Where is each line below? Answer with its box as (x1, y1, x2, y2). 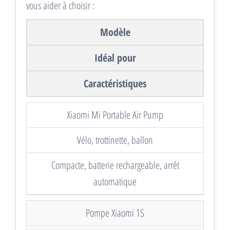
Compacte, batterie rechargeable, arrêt (51, 158, 179, 172)
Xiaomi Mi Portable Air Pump (67, 108, 163, 122)
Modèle (100, 25, 130, 40)
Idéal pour (94, 51, 136, 65)
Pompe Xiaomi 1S (86, 206, 144, 220)
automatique (93, 175, 137, 189)
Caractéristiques (84, 76, 146, 91)
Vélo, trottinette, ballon (77, 133, 153, 147)
